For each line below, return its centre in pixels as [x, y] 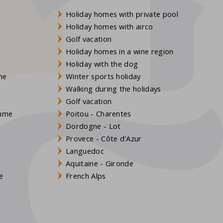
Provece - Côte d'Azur [104, 138]
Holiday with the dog [102, 63]
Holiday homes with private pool [122, 14]
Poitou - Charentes [99, 113]
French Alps [86, 175]
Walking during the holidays [113, 88]
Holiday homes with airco [110, 26]
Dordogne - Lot [93, 126]
